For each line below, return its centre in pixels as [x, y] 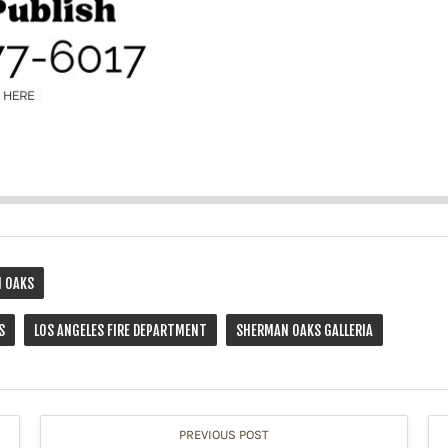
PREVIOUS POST [223, 435]
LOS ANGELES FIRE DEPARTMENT [120, 331]
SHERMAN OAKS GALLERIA [304, 331]
